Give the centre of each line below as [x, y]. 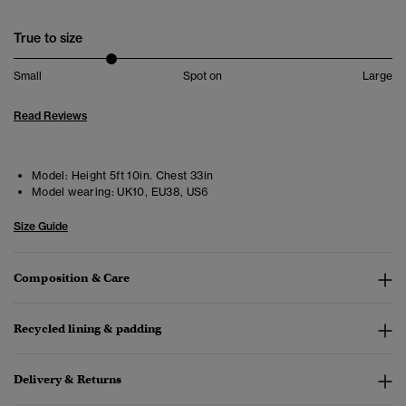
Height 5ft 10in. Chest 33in [141, 176]
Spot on [202, 76]
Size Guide [41, 227]
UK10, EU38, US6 [162, 192]
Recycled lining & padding [88, 329]
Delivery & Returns [68, 380]
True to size [48, 39]
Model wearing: [73, 192]
